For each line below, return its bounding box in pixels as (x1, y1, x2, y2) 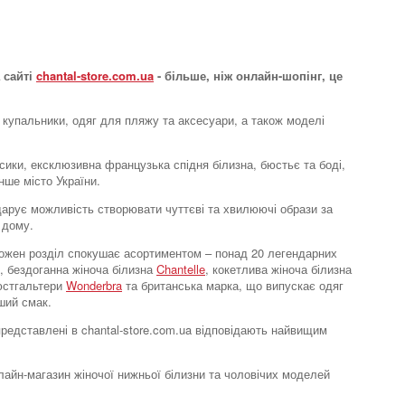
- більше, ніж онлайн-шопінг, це (154, 67, 343, 84)
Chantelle (156, 260, 205, 278)
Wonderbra (66, 277, 122, 294)
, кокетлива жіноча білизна (205, 260, 352, 278)
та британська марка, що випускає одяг (122, 277, 344, 294)
